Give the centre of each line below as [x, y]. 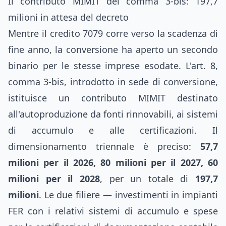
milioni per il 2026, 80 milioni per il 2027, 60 [113, 162]
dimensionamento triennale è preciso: [104, 146]
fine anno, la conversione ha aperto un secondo [113, 49]
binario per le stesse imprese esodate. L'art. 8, [113, 66]
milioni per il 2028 [54, 179]
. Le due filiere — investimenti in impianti [128, 195]
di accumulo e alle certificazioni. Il [113, 130]
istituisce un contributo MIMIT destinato [113, 98]
